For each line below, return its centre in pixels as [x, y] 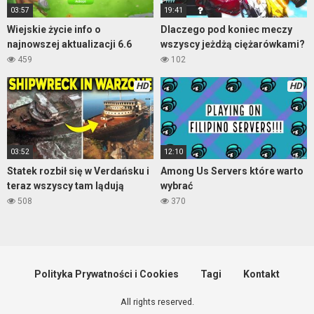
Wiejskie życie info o [54, 30]
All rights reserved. [157, 301]
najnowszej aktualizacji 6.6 [69, 45]
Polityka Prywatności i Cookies [107, 274]
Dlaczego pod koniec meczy [226, 30]
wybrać [177, 186]
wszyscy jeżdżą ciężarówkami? [233, 45]
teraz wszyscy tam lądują [66, 186]
